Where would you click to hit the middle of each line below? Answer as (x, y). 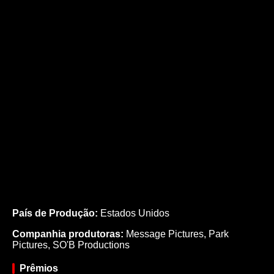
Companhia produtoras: (68, 234)
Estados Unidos (134, 213)
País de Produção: (55, 213)
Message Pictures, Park (176, 234)
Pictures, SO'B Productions (71, 245)
